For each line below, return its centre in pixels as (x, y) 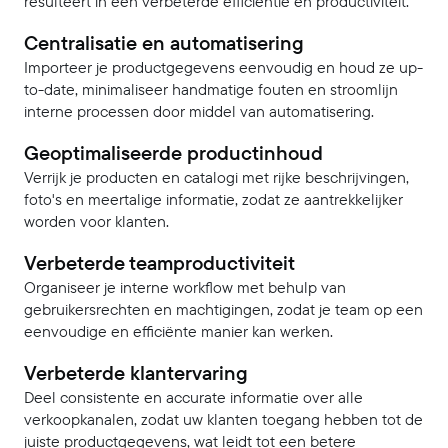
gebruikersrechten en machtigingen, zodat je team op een (223, 309)
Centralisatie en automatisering (164, 43)
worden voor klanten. (96, 221)
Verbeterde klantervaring (136, 373)
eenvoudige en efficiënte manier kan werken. (178, 331)
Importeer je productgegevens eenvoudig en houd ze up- (223, 67)
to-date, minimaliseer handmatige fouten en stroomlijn (211, 89)
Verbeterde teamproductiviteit (159, 263)
